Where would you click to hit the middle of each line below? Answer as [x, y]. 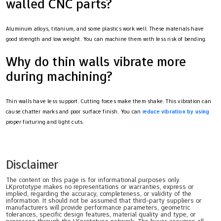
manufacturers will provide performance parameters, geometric [98, 207]
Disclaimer [32, 165]
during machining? [59, 76]
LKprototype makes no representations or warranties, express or [100, 187]
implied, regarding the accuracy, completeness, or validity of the [99, 194]
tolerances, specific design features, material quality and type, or [101, 214]
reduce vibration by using [176, 112]
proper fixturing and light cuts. [45, 122]
